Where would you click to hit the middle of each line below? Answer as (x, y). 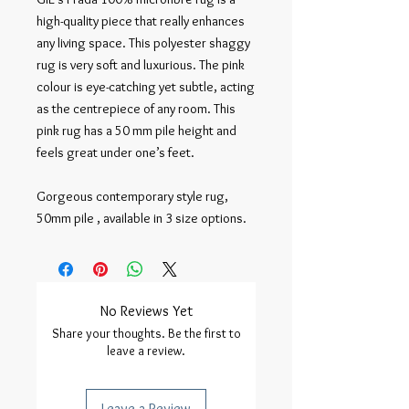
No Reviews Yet (146, 311)
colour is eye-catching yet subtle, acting (146, 87)
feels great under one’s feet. (115, 152)
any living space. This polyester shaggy (143, 43)
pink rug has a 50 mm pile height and (136, 131)
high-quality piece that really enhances (141, 21)
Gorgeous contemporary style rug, (132, 196)
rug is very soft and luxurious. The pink (141, 65)
